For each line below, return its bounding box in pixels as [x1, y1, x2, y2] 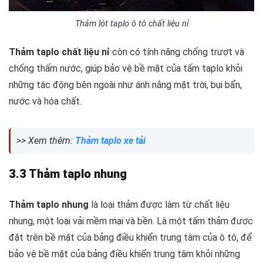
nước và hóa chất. [9, 96, 82, 107]
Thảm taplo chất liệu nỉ [9, 46, 110, 58]
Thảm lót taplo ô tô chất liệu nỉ [75, 19, 188, 29]
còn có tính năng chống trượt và [110, 46, 244, 58]
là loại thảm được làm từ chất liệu [89, 199, 230, 211]
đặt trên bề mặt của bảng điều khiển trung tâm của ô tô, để [9, 232, 252, 244]
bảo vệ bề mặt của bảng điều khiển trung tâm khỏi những [9, 248, 240, 260]
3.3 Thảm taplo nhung [9, 167, 127, 181]
